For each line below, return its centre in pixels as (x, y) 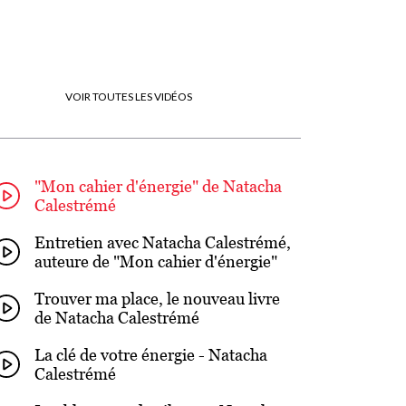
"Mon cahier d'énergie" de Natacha (158, 186)
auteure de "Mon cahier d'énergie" (156, 261)
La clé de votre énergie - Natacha (151, 354)
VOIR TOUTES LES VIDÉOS (129, 96)
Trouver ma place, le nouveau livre (157, 298)
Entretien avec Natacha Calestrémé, (163, 242)
